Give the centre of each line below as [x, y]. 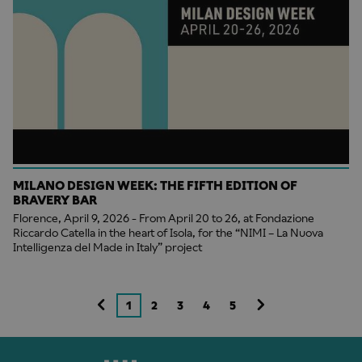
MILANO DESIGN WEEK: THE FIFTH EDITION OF [155, 186]
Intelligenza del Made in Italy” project [107, 248]
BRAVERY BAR [55, 200]
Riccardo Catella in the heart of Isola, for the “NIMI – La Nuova [168, 233]
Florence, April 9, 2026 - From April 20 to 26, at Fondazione [164, 219]
